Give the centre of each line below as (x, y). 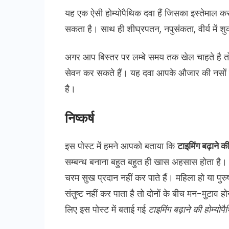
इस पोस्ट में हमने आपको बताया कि (121, 146)
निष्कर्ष (79, 118)
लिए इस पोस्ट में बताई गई (107, 209)
